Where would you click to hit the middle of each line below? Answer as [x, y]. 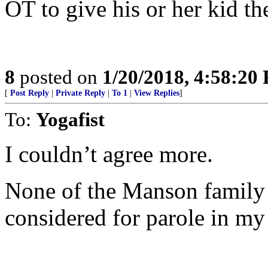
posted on [59, 77]
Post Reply [30, 93]
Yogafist [70, 119]
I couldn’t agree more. [109, 154]
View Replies [157, 93]
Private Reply [80, 93]
